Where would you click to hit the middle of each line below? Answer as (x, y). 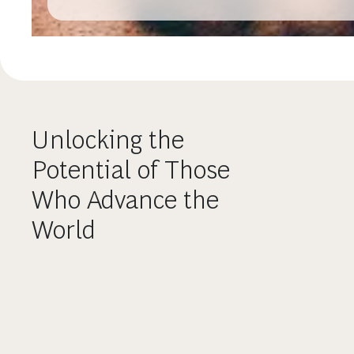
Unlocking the (108, 140)
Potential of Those (131, 170)
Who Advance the (125, 200)
